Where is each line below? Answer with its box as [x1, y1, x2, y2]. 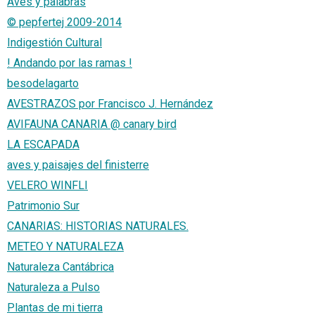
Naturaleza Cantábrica [7, 259, 114, 274]
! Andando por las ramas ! [7, 56, 132, 70]
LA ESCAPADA [7, 137, 79, 151]
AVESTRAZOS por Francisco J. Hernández [7, 96, 213, 110]
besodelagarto [7, 76, 79, 90]
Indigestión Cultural [7, 35, 102, 49]
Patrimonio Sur [7, 198, 79, 212]
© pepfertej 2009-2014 [7, 15, 122, 29]
